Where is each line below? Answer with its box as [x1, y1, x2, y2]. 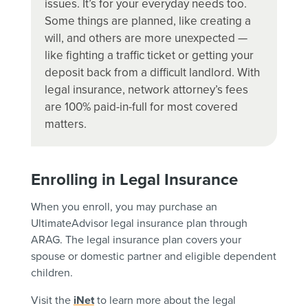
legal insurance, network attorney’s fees [44, 81, 248, 98]
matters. [44, 115, 87, 133]
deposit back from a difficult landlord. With [44, 64, 260, 81]
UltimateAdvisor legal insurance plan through [30, 215, 247, 231]
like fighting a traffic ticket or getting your [44, 47, 254, 64]
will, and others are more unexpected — [44, 30, 247, 47]
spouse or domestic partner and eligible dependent [30, 248, 276, 264]
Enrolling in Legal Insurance [30, 167, 238, 192]
